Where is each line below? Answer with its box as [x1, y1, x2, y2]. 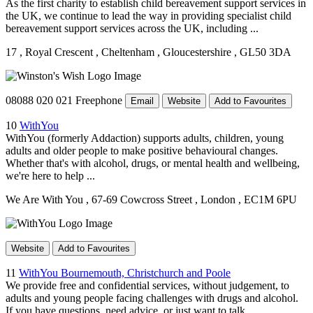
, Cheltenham [96, 45, 154, 58]
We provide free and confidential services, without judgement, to [6, 279, 289, 291]
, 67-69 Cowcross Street [86, 193, 192, 205]
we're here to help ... [6, 169, 95, 182]
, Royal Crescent [20, 45, 93, 58]
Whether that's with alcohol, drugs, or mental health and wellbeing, [6, 156, 300, 169]
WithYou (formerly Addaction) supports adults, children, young [6, 131, 284, 144]
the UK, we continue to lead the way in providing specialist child [6, 9, 291, 22]
